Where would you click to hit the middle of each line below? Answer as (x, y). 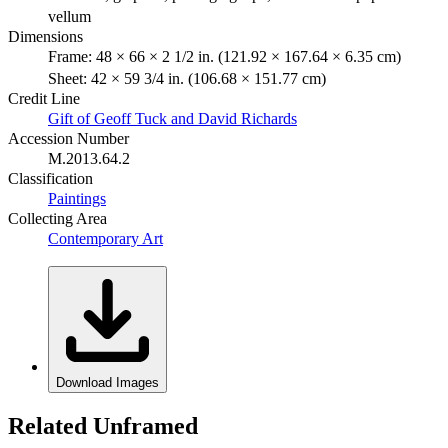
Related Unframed (103, 425)
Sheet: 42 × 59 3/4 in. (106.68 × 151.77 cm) (187, 78)
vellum (69, 16)
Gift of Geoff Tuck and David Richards (172, 118)
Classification (50, 178)
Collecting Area (57, 218)
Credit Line (44, 98)
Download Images (107, 382)
